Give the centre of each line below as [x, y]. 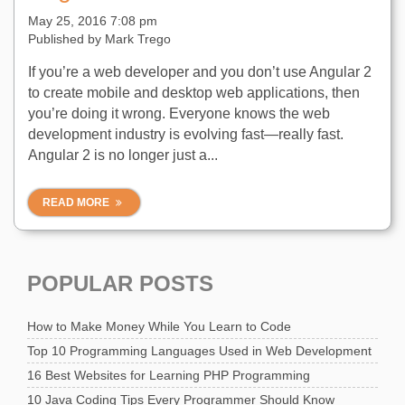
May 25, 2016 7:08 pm [93, 21]
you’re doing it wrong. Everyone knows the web [179, 113]
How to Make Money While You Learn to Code [159, 326]
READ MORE [77, 202]
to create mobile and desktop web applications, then [194, 93]
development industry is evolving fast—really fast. [186, 134]
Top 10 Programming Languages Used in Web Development [199, 351]
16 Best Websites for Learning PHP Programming [169, 375]
